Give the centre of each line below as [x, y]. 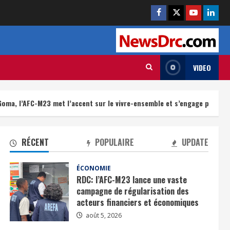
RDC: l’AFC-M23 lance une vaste [132, 180]
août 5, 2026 [103, 216]
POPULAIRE [113, 142]
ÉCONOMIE [94, 168]
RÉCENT [34, 142]
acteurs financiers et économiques [138, 203]
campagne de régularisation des [133, 191]
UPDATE [194, 142]
